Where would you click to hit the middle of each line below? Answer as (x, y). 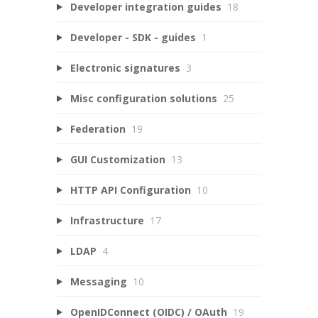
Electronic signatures (125, 67)
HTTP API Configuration (130, 190)
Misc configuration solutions (143, 98)
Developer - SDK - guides (133, 37)
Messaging (98, 281)
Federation (98, 128)
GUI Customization (117, 159)
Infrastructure (107, 220)
